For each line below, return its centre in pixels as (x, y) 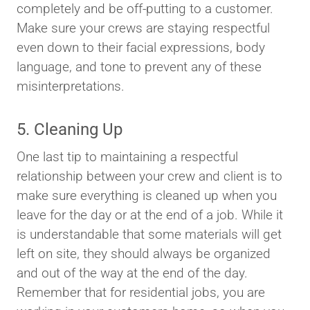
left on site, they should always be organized (144, 254)
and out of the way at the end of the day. (132, 273)
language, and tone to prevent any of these (139, 67)
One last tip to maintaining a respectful (127, 157)
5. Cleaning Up (70, 130)
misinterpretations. (71, 86)
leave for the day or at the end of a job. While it (150, 215)
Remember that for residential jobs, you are (141, 293)
